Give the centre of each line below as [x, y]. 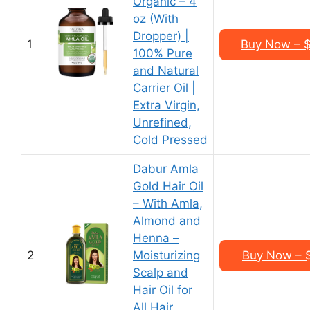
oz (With [156, 19]
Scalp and [161, 273]
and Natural [166, 71]
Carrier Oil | [164, 88]
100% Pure [163, 53]
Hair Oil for [163, 290]
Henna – [156, 238]
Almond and [167, 221]
